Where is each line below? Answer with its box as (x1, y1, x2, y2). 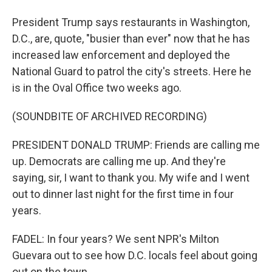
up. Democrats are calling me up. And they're (12, 155, 226, 168)
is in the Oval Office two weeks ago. (12, 81, 182, 94)
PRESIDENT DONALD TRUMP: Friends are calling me (12, 138, 260, 151)
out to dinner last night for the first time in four (12, 188, 234, 200)
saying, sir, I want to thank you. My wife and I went (12, 171, 250, 184)
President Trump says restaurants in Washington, (12, 16, 250, 29)
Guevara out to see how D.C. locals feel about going (12, 249, 257, 262)
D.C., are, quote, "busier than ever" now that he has (12, 32, 250, 45)
